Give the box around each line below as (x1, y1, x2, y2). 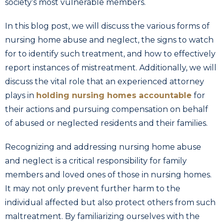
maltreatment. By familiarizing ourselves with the (5, 211, 200, 221)
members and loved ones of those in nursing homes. (5, 169, 212, 179)
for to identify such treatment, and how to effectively (5, 49, 216, 58)
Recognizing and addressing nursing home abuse (5, 142, 201, 152)
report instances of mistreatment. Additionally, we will (5, 62, 217, 72)
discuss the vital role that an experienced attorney (5, 76, 204, 86)
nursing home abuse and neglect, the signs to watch (5, 35, 214, 45)
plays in (5, 90, 36, 100)
